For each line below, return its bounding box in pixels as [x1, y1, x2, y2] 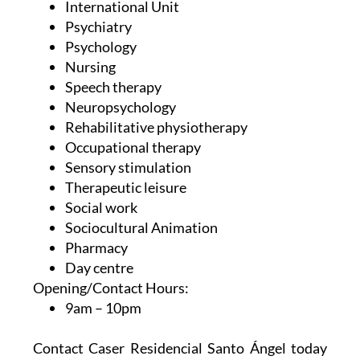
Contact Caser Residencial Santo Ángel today [32, 338, 328, 357]
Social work [64, 198, 137, 216]
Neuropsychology [64, 97, 176, 116]
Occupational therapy [64, 137, 201, 156]
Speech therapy [64, 77, 162, 96]
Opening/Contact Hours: [32, 278, 189, 297]
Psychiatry [64, 17, 132, 35]
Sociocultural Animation [64, 218, 218, 236]
